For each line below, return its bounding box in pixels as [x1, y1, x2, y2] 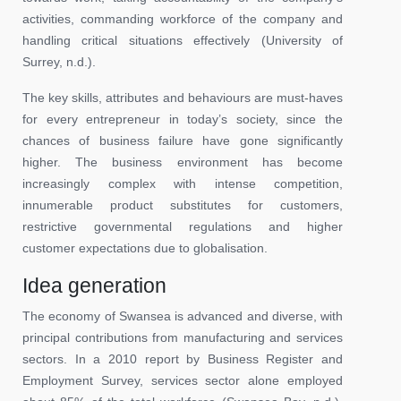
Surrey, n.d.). [22, 54, 96, 69]
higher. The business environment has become [22, 154, 343, 169]
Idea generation [22, 273, 166, 297]
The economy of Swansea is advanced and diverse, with [22, 308, 343, 323]
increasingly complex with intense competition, [22, 175, 343, 191]
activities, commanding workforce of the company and [22, 11, 343, 26]
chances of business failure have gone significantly [22, 132, 343, 148]
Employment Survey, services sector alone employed [22, 372, 343, 388]
